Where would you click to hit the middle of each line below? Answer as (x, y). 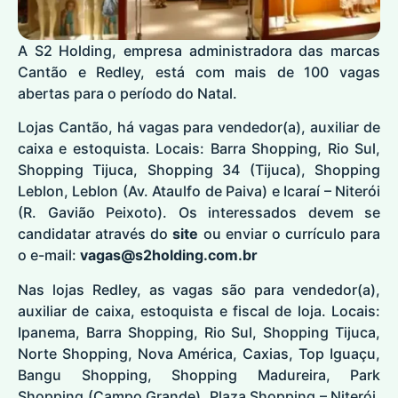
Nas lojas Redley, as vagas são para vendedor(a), (199, 289)
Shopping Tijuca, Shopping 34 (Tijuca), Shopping (199, 170)
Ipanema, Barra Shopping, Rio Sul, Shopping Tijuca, (199, 332)
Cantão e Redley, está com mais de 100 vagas (199, 72)
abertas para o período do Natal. (127, 93)
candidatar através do (96, 234)
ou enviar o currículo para (289, 234)
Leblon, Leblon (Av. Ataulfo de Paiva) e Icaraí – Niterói (199, 191)
